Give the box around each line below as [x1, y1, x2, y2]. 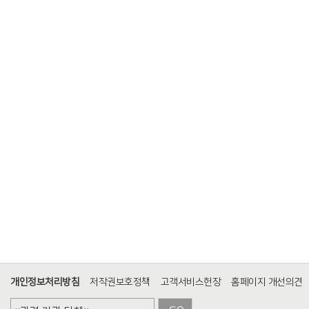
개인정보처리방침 [10, 277, 79, 288]
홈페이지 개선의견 [231, 277, 303, 288]
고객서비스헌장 [160, 277, 221, 288]
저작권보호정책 [90, 277, 150, 288]
